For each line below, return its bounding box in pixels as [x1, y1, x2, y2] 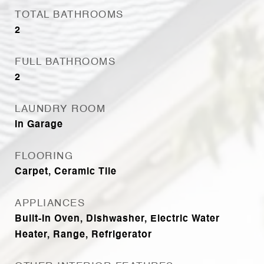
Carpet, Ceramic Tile [15, 167, 117, 177]
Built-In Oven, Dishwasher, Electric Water [15, 214, 220, 224]
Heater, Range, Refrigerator [15, 230, 152, 240]
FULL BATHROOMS [15, 57, 115, 67]
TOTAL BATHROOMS [15, 10, 124, 20]
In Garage [15, 120, 63, 130]
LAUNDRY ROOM [15, 104, 105, 114]
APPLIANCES [15, 199, 85, 209]
